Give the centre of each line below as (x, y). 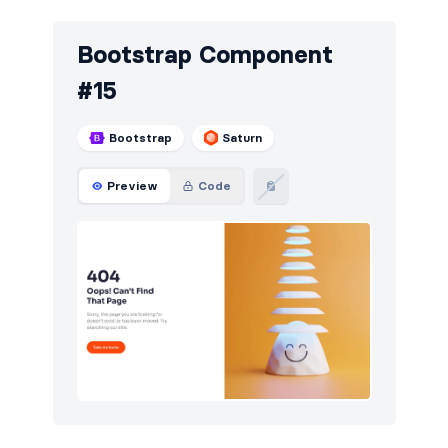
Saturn (242, 137)
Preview (132, 185)
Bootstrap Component (204, 54)
